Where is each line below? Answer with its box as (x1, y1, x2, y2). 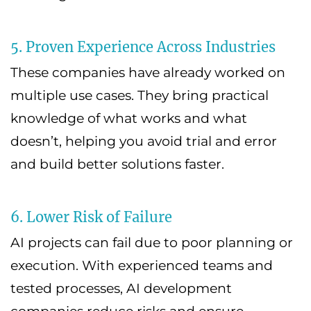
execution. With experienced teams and (10, 258, 273, 274)
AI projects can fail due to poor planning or (10, 235, 293, 251)
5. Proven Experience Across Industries (10, 38, 276, 56)
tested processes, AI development (10, 280, 232, 297)
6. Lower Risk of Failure (10, 208, 172, 226)
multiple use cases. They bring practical (10, 87, 269, 104)
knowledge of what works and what (10, 110, 247, 127)
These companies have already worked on (10, 65, 285, 81)
